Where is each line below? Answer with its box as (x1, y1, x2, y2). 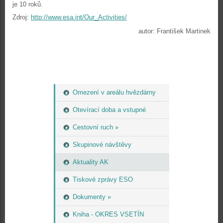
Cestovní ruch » (73, 123, 118, 131)
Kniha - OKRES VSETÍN (73, 211, 144, 218)
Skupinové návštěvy (73, 141, 131, 148)
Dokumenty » (73, 193, 111, 201)
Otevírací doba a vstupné (73, 106, 146, 113)
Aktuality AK (73, 158, 109, 166)
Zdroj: (12, 13, 31, 21)
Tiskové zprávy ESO (73, 176, 133, 183)
